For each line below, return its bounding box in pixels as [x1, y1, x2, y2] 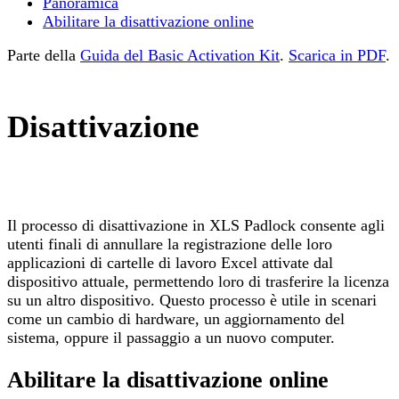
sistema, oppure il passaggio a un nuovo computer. [7, 329, 335, 347]
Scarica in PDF [289, 46, 386, 65]
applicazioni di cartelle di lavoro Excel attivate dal [7, 254, 333, 273]
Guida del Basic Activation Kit [80, 46, 280, 65]
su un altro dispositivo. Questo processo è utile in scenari [7, 291, 377, 310]
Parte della [7, 46, 80, 65]
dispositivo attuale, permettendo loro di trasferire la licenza [7, 273, 389, 291]
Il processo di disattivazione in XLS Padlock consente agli [7, 216, 385, 235]
